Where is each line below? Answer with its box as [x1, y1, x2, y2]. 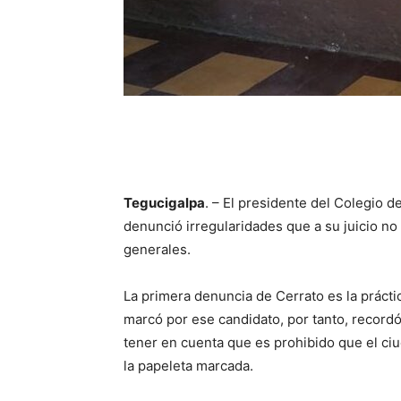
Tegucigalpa [124, 194, 205, 211]
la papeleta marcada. [124, 357, 253, 374]
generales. [124, 241, 191, 258]
